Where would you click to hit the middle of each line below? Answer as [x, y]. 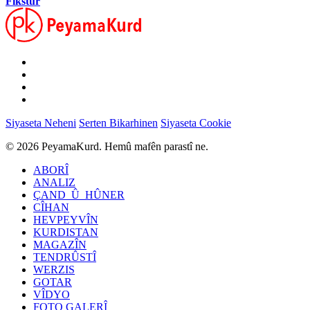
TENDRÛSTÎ [65, 257]
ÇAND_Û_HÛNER [79, 194]
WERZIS [54, 269]
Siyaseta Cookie [196, 122]
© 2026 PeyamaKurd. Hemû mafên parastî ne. [107, 146]
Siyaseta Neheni [41, 122]
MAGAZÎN [60, 244]
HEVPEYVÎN [66, 219]
